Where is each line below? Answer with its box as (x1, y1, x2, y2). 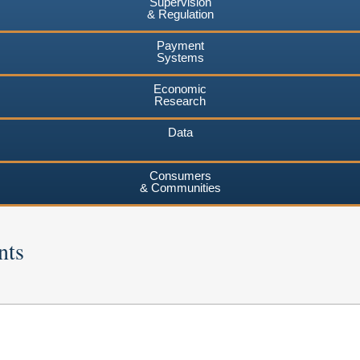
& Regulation (146, 6, 214, 21)
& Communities (139, 180, 221, 194)
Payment (156, 38, 204, 52)
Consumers (149, 168, 211, 182)
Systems (156, 50, 204, 64)
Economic (153, 81, 207, 96)
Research (154, 93, 206, 108)
